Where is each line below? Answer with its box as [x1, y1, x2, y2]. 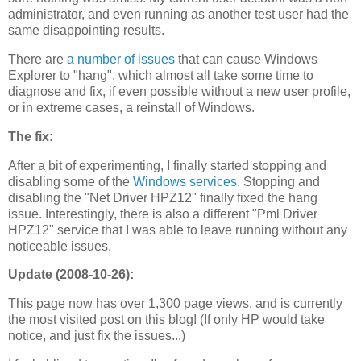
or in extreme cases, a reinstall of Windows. [8, 100, 255, 114]
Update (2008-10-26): [8, 268, 134, 282]
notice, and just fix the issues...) [8, 329, 185, 343]
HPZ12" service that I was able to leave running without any [8, 222, 347, 237]
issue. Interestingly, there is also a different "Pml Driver [8, 206, 317, 221]
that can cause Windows [175, 52, 317, 66]
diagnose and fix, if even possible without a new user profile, [8, 84, 351, 98]
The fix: [8, 129, 53, 143]
